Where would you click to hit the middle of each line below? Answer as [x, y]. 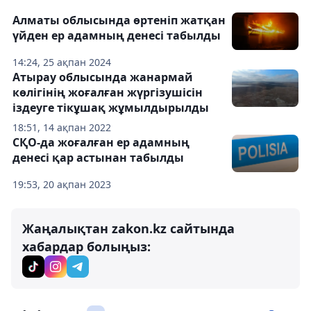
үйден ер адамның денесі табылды [117, 35]
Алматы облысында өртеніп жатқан [119, 20]
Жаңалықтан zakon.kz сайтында [128, 228]
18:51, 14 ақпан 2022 [62, 127]
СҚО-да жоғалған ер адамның [101, 142]
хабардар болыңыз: [86, 246]
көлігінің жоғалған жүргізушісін [108, 92]
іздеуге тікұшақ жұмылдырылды [111, 108]
